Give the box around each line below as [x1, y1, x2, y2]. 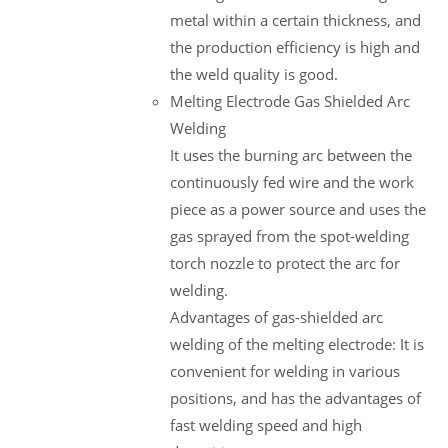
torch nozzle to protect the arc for [170, 252, 400, 273]
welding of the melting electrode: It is [170, 333, 424, 354]
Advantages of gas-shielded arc [170, 306, 383, 327]
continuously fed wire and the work [170, 171, 414, 192]
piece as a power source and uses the [170, 198, 426, 219]
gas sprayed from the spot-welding [170, 225, 409, 246]
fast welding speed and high [170, 414, 362, 435]
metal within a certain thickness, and [170, 9, 421, 30]
